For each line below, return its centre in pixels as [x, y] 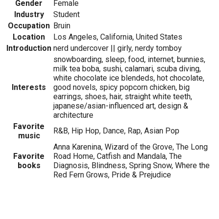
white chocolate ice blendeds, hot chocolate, [129, 78]
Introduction [29, 48]
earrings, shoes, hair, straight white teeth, [123, 97]
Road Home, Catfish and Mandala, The [118, 156]
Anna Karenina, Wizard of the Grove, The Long [131, 147]
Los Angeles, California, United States [118, 37]
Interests [29, 88]
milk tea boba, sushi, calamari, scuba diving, [127, 69]
